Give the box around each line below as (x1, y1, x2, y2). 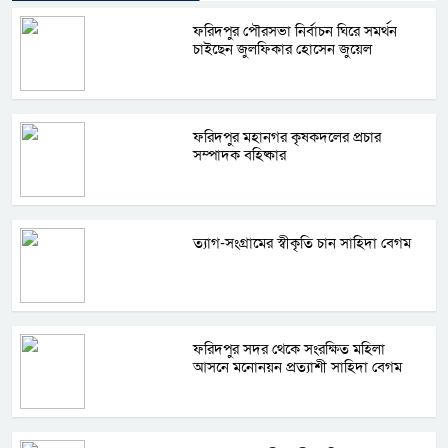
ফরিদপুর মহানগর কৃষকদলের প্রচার (193, 126, 382, 147)
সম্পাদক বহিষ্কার (193, 144, 287, 165)
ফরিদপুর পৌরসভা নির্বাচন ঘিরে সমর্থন (193, 20, 398, 41)
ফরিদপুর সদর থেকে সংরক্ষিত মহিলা (193, 338, 386, 359)
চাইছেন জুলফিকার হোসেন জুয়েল (193, 38, 373, 59)
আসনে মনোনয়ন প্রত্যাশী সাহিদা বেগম (193, 356, 403, 377)
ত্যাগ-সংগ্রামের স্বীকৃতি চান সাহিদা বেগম (193, 232, 412, 253)
